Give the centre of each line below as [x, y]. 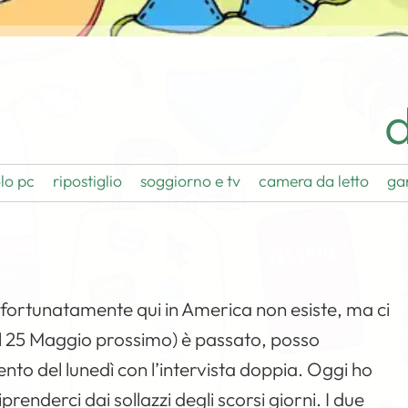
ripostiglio [88, 181]
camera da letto [314, 181]
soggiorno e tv [191, 181]
